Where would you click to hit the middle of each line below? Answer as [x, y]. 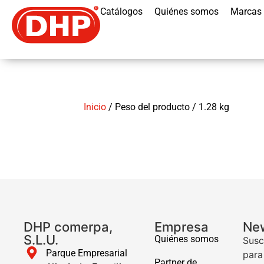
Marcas [246, 11]
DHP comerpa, [68, 227]
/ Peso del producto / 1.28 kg [168, 107]
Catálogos [121, 11]
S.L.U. [41, 240]
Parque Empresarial [86, 253]
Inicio [95, 107]
